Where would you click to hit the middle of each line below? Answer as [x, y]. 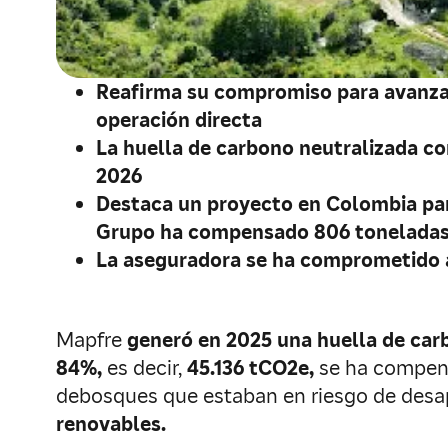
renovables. [111, 424]
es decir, [147, 368]
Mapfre [91, 340]
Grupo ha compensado [205, 232]
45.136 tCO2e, [250, 368]
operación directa [179, 120]
